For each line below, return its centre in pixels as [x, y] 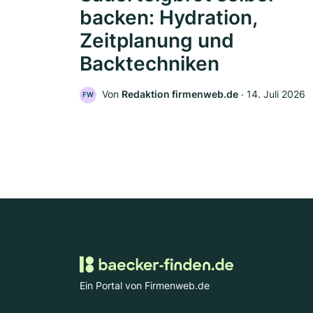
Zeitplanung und [157, 41]
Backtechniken [150, 64]
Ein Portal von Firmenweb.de [145, 285]
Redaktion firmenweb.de [180, 94]
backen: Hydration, [169, 18]
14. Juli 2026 [276, 94]
